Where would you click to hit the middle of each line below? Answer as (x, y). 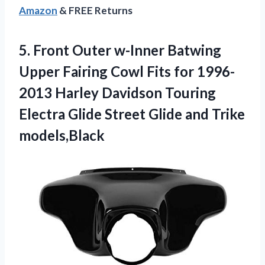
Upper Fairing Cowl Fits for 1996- (127, 72)
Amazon (38, 11)
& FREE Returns (95, 11)
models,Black (62, 135)
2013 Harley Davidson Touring (117, 93)
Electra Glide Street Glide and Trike (132, 114)
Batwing (193, 50)
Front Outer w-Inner (99, 50)
